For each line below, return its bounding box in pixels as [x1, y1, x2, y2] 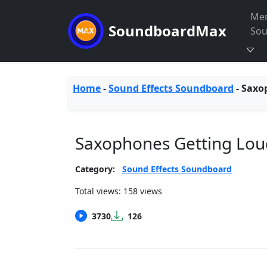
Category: [75, 163, 115, 175]
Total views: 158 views [75, 185, 162, 197]
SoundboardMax [108, 21, 226, 41]
